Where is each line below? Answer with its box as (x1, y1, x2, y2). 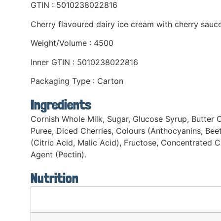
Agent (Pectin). (31, 149, 86, 159)
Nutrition (31, 170, 78, 186)
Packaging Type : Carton (31, 76, 123, 86)
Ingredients (31, 97, 91, 113)
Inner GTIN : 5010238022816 (31, 57, 138, 67)
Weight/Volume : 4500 (31, 38, 113, 48)
